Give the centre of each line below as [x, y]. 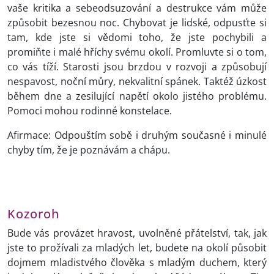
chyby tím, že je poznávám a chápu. [89, 150]
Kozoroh [33, 214]
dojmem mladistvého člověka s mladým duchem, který [137, 263]
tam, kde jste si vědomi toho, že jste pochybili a [137, 38]
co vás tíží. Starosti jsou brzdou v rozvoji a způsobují [137, 67]
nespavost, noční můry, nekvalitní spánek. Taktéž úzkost [137, 82]
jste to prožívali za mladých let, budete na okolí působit [137, 248]
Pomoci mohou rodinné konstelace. [90, 111]
